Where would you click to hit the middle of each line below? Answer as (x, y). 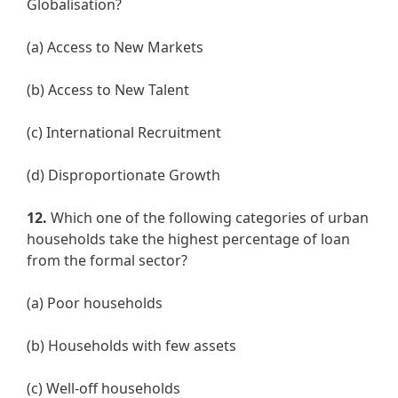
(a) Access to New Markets (115, 48)
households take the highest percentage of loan (188, 239)
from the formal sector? (107, 261)
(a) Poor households (95, 303)
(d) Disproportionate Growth (123, 175)
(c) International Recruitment (124, 133)
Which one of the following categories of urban (208, 218)
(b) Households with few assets (131, 346)
